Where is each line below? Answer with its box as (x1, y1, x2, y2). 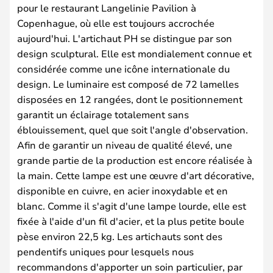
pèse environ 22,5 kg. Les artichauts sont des (17, 229, 222, 243)
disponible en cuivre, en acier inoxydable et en (17, 183, 228, 197)
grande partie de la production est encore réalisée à (17, 153, 252, 166)
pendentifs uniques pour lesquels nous (17, 244, 194, 258)
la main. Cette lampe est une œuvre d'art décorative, (17, 168, 254, 182)
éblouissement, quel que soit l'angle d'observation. (17, 122, 248, 136)
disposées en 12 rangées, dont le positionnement (17, 92, 243, 105)
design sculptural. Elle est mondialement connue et (17, 46, 252, 60)
